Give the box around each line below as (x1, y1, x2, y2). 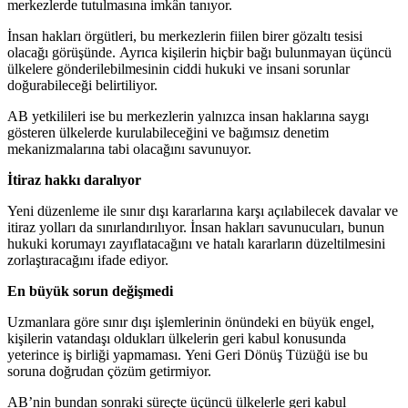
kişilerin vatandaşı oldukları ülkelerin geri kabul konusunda (7, 330, 346, 346)
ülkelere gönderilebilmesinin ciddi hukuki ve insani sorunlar (7, 60, 350, 76)
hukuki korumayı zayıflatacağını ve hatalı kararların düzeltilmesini (7, 235, 385, 251)
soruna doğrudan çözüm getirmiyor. (7, 362, 211, 379)
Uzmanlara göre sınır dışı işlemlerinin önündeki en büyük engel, (7, 313, 374, 330)
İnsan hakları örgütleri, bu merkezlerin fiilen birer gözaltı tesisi (7, 27, 362, 44)
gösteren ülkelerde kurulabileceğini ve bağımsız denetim (7, 124, 329, 140)
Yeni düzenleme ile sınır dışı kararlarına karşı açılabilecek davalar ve (7, 202, 398, 219)
